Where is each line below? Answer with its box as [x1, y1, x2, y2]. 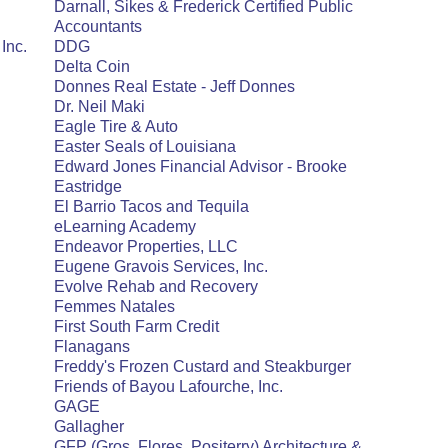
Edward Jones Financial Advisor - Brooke [54, 158, 347, 175]
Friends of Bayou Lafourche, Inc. [54, 378, 283, 395]
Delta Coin [54, 58, 130, 75]
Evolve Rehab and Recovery [54, 278, 258, 295]
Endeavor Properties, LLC [54, 238, 238, 255]
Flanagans [54, 338, 130, 355]
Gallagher [54, 418, 124, 435]
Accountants [54, 18, 142, 35]
